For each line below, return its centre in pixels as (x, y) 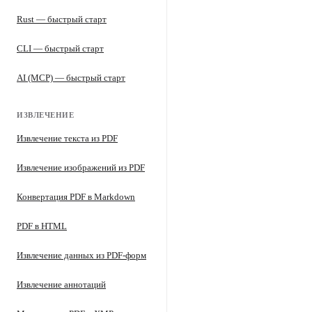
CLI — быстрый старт (60, 48)
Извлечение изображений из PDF (81, 167)
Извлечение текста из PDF (67, 138)
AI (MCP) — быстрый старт (71, 78)
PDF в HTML (42, 226)
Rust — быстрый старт (62, 19)
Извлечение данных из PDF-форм (81, 255)
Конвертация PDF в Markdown (76, 197)
